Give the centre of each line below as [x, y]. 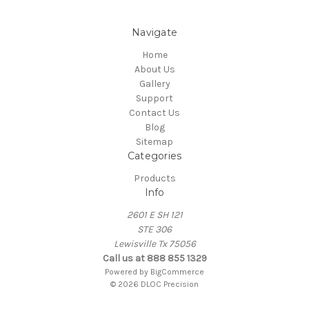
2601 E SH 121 [154, 215]
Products [154, 178]
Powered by [128, 271]
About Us [154, 69]
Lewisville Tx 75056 [154, 243]
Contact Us [154, 112]
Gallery [154, 83]
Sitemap [154, 141]
